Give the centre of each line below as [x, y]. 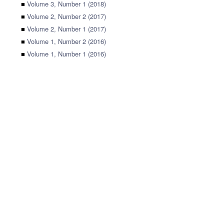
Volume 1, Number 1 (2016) [66, 54]
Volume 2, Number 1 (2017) [66, 29]
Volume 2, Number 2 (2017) [66, 16]
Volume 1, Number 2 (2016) [66, 41]
